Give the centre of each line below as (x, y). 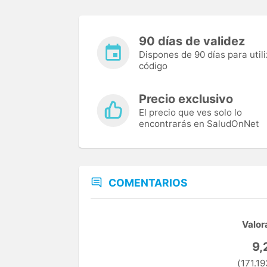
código (153, 66)
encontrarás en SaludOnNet (199, 123)
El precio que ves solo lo (190, 112)
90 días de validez (192, 41)
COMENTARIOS (148, 182)
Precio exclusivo (186, 99)
